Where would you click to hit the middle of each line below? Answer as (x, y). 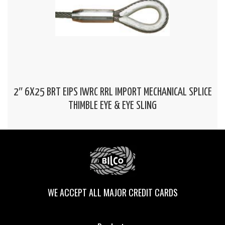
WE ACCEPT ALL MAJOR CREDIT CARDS (113, 192)
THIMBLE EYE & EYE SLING (113, 106)
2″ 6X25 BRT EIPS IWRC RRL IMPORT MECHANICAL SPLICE (113, 93)
